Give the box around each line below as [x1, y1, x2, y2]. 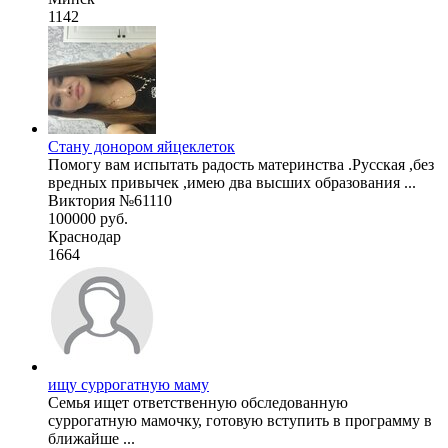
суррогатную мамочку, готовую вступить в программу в [48, 411, 432, 429]
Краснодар [48, 227, 121, 245]
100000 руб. [48, 209, 128, 227]
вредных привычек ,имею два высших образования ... [48, 173, 416, 191]
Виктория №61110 [48, 191, 172, 209]
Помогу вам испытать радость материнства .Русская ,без [48, 155, 434, 173]
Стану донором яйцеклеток [48, 137, 235, 155]
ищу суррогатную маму [48, 375, 209, 393]
